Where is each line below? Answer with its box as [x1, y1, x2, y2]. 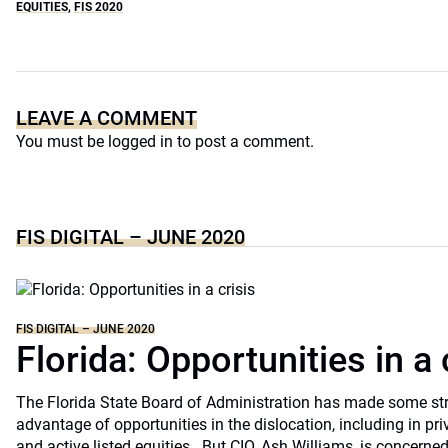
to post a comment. [173, 132, 314, 151]
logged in [108, 132, 173, 151]
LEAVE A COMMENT [16, 106, 197, 130]
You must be [16, 132, 108, 151]
